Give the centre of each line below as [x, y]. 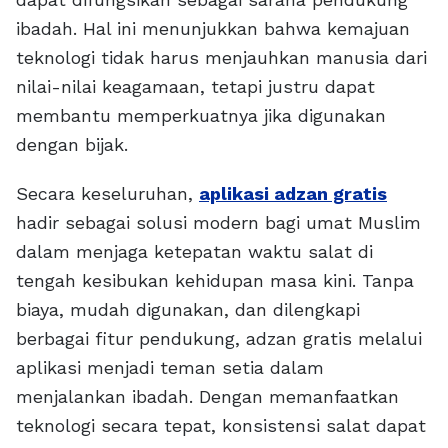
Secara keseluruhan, [107, 194]
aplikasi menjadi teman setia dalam [170, 368]
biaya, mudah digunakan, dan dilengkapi [188, 310]
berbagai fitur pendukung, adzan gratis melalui [219, 339]
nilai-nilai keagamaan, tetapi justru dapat [195, 87]
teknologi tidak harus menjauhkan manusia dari [221, 58]
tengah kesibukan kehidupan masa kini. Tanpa [215, 281]
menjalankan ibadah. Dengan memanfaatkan [207, 397]
